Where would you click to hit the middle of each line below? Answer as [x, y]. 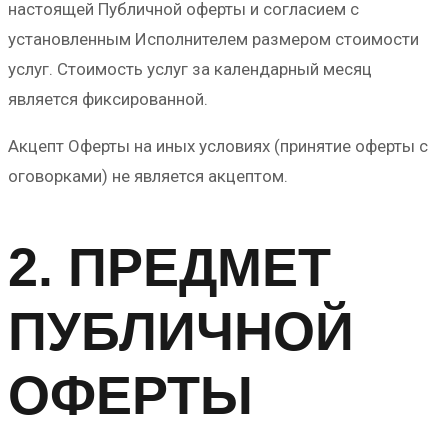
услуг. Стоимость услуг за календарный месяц [190, 68]
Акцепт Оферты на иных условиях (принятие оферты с [218, 145]
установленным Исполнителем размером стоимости [213, 38]
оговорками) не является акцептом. [148, 175]
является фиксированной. [108, 98]
